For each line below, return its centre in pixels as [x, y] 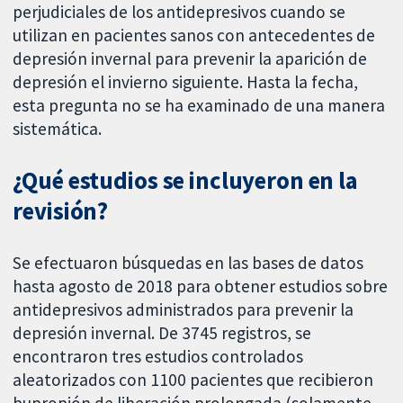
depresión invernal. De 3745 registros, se [162, 333]
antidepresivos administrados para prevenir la [184, 310]
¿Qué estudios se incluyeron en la [185, 181]
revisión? [61, 211]
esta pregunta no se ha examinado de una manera [199, 105]
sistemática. [58, 128]
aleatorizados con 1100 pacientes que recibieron [193, 380]
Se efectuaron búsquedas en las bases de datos [188, 263]
